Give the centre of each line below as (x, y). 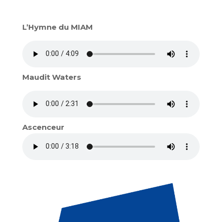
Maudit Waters (52, 77)
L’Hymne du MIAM (57, 27)
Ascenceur (43, 127)
